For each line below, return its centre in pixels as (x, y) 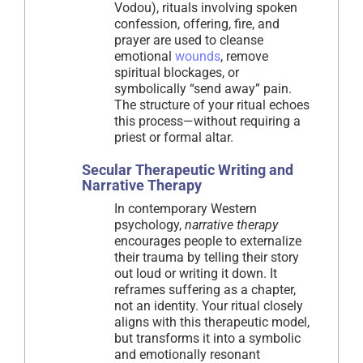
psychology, (149, 224)
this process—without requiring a (207, 121)
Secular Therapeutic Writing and (188, 169)
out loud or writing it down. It (196, 273)
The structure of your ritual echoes (212, 105)
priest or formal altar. (174, 137)
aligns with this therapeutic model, (212, 322)
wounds (198, 56)
